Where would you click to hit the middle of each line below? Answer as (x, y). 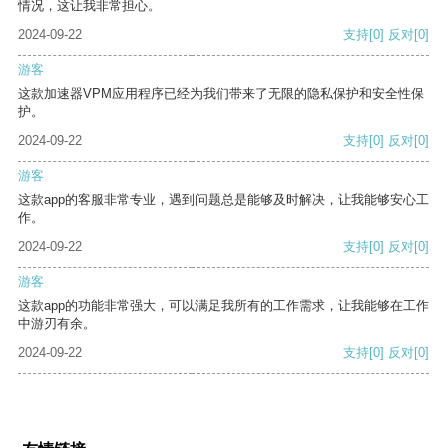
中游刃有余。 (57, 324)
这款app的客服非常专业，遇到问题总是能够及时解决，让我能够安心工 (223, 200)
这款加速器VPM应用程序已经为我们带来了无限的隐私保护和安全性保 (221, 94)
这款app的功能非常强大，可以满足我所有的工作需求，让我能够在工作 (223, 306)
